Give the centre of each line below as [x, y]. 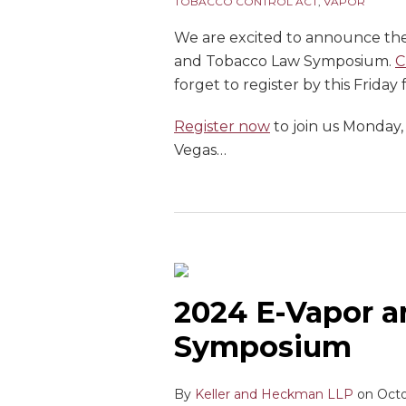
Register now [222, 126]
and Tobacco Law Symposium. [285, 61]
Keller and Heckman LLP [274, 394]
